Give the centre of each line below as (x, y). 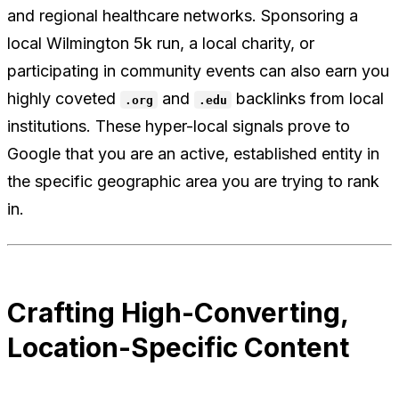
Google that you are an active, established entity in (193, 153)
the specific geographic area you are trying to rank (193, 181)
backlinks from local (308, 98)
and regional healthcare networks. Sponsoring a (183, 15)
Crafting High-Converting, (178, 312)
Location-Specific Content (178, 347)
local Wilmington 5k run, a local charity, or (161, 43)
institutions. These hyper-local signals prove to (179, 126)
